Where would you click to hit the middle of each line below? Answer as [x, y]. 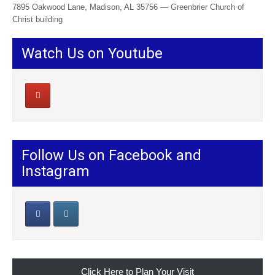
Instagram [56, 172]
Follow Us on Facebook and [111, 156]
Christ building [37, 19]
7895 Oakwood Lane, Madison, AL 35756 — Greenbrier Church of [128, 7]
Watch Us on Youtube [92, 53]
